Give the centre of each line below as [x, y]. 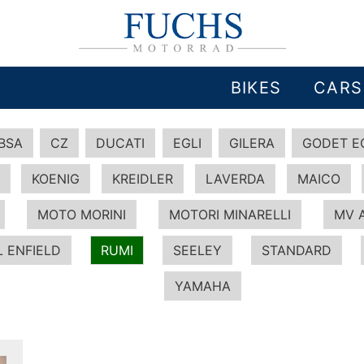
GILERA [251, 143]
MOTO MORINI [82, 214]
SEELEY [197, 250]
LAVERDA [235, 179]
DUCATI [121, 143]
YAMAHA [203, 286]
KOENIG [56, 179]
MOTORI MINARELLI [230, 214]
